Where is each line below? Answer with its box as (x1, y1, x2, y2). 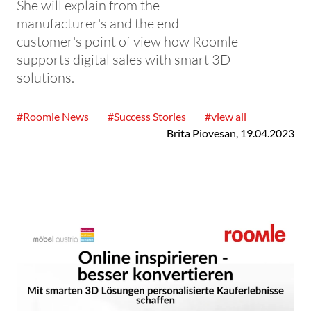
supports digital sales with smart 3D (17, 51, 230, 67)
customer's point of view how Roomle (17, 33, 238, 49)
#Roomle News (17, 110, 89, 123)
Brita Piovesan (167, 126, 236, 140)
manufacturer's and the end (17, 15, 179, 31)
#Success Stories (108, 110, 186, 123)
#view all (205, 110, 246, 123)
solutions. (17, 69, 74, 85)
